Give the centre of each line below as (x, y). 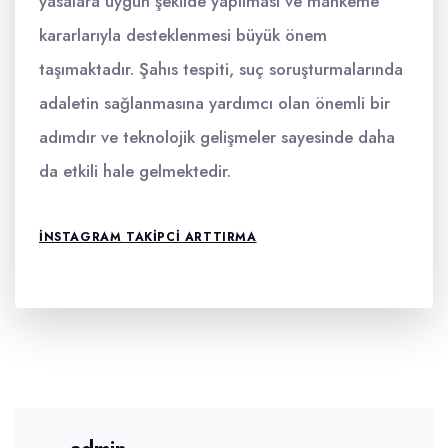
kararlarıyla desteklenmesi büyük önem (183, 35)
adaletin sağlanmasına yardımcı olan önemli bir (214, 103)
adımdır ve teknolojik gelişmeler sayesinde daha (217, 137)
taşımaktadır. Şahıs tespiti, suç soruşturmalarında (221, 69)
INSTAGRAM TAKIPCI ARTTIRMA (148, 237)
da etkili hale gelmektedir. (135, 171)
